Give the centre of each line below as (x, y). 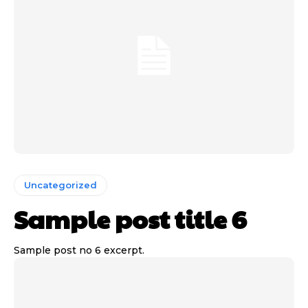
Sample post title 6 (130, 219)
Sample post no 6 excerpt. (79, 251)
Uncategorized (60, 185)
